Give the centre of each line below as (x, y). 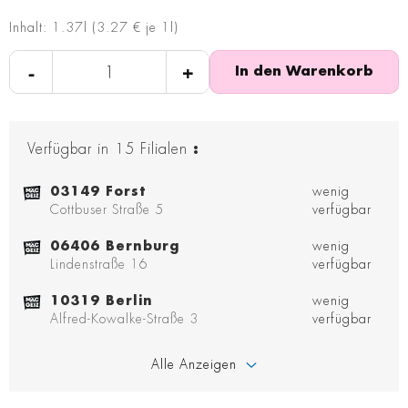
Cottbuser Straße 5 (107, 210)
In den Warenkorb (304, 72)
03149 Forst (98, 192)
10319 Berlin (102, 301)
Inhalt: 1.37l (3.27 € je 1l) (94, 28)
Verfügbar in (68, 150)
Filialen (164, 150)
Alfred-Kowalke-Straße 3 (124, 319)
